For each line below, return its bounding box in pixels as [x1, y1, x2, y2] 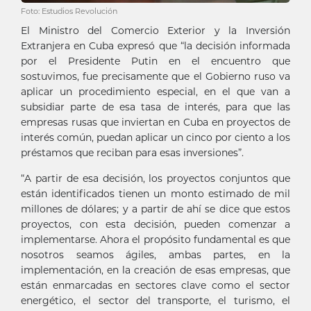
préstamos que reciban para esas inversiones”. [21, 146, 244, 160]
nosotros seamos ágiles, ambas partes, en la [21, 249, 290, 262]
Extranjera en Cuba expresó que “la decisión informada [21, 40, 290, 53]
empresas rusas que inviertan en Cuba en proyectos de [21, 116, 290, 129]
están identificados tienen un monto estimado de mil [21, 187, 290, 201]
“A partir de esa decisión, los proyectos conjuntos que [21, 172, 290, 185]
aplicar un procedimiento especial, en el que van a [21, 85, 290, 99]
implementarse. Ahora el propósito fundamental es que [21, 233, 290, 246]
